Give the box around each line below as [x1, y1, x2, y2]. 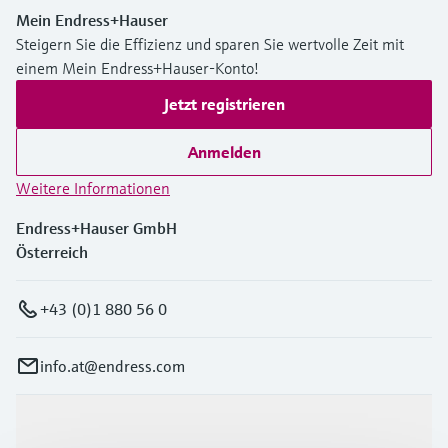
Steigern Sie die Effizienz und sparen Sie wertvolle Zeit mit [16, 34, 404, 54]
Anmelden [187, 142, 261, 162]
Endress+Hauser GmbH [16, 218, 177, 238]
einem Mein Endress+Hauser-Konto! [16, 58, 259, 78]
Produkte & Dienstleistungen [16, 421, 216, 441]
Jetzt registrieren [163, 94, 285, 114]
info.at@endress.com [40, 356, 185, 376]
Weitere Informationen [16, 178, 170, 198]
